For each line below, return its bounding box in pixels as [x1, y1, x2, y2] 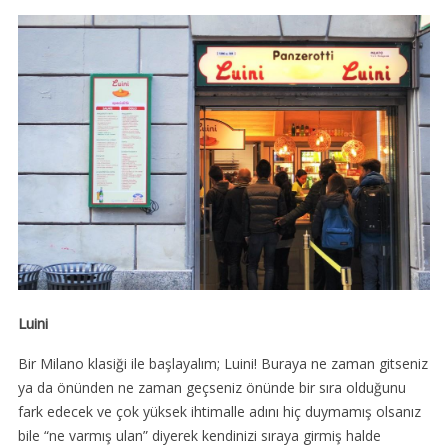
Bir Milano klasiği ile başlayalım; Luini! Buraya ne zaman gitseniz [17, 354, 428, 374]
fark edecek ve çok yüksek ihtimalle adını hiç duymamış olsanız [17, 402, 421, 422]
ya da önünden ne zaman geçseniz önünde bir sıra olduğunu [17, 378, 406, 398]
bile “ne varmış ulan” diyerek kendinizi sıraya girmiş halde [17, 426, 381, 446]
